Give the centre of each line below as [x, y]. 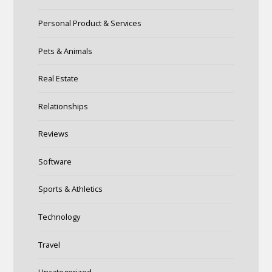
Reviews [53, 134]
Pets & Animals [65, 51]
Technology [59, 217]
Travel [49, 244]
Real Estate [58, 79]
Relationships [63, 106]
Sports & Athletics [70, 189]
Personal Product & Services [90, 23]
